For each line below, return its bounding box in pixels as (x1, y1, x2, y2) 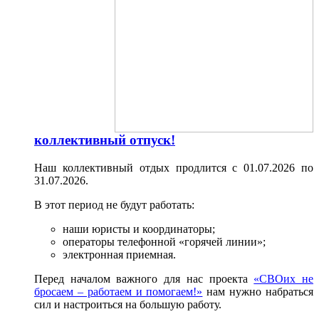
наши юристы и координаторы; (63, 222, 215, 235)
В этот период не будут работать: (34, 198, 194, 211)
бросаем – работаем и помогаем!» (34, 285, 203, 298)
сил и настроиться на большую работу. (34, 298, 221, 310)
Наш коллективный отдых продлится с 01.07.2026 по (34, 161, 313, 174)
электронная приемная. (63, 248, 179, 261)
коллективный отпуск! (34, 132, 175, 147)
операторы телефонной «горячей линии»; (63, 235, 266, 248)
